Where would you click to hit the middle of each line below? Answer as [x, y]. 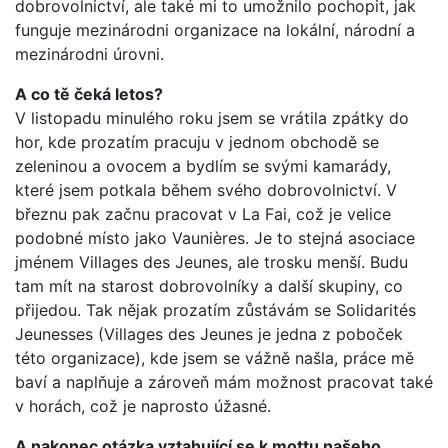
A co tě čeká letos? [89, 93]
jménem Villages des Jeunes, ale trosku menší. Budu [211, 261]
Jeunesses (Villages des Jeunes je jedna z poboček [209, 333]
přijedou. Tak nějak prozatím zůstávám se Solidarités [215, 309]
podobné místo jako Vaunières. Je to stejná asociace [215, 237]
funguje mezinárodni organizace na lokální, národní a [215, 29]
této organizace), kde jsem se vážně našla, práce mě [214, 357]
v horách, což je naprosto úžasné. [143, 405]
